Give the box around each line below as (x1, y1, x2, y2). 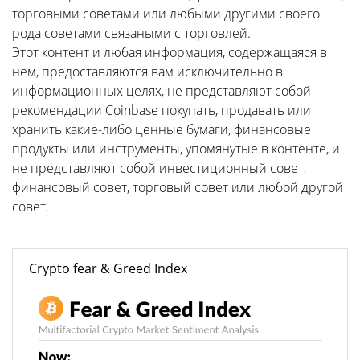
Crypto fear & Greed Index (29, 260, 187, 277)
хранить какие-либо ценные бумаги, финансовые (12, 121, 311, 138)
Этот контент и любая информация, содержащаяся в (12, 43, 327, 61)
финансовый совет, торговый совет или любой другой (12, 178, 343, 196)
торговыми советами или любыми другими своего (12, 5, 320, 22)
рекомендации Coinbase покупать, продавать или (12, 101, 311, 119)
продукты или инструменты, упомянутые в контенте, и (12, 140, 340, 157)
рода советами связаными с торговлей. (12, 24, 251, 42)
